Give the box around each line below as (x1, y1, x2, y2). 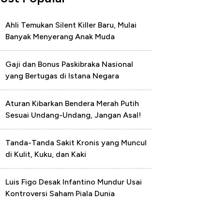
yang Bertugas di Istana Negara (5, 71, 119, 80)
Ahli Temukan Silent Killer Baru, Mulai (5, 20, 137, 30)
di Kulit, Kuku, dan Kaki (5, 150, 86, 159)
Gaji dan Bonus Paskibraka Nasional (5, 60, 133, 69)
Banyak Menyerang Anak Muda (5, 32, 115, 41)
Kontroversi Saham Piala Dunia (5, 189, 115, 198)
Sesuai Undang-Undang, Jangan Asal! (5, 110, 141, 120)
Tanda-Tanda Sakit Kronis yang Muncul (5, 138, 147, 147)
